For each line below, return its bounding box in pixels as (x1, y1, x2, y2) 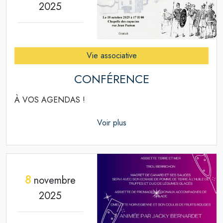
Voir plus (97, 117, 126, 129)
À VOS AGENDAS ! (14, 94, 85, 106)
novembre (30, 173, 76, 188)
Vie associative (86, 50, 137, 62)
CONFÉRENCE (74, 71, 149, 88)
